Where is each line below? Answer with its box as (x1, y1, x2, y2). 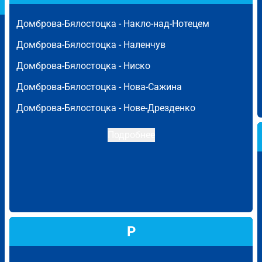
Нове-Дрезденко (123, 102, 195, 113)
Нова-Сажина (123, 81, 182, 92)
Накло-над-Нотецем (123, 18, 209, 29)
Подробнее (107, 129, 155, 140)
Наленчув (123, 39, 166, 50)
